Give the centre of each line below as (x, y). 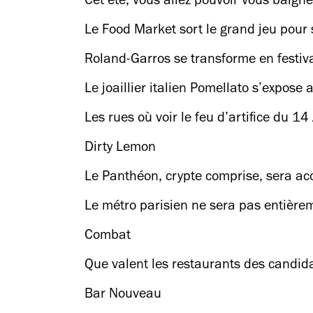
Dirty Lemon (120, 149)
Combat (108, 237)
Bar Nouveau (123, 296)
